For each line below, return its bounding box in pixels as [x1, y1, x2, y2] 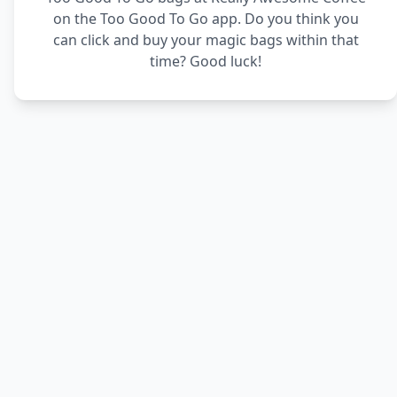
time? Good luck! [150, 51, 261, 71]
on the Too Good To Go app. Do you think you [52, 9, 359, 28]
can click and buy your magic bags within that [52, 30, 359, 50]
